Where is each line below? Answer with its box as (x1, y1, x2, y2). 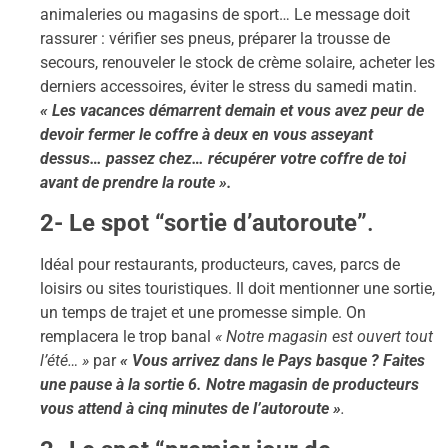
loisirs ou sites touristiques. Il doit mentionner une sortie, (40, 279, 435, 299)
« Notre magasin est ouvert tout (211, 327, 433, 347)
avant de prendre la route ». (40, 172, 232, 192)
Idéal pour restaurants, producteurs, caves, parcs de (40, 255, 400, 275)
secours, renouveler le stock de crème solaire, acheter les (40, 52, 435, 72)
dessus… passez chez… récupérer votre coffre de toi (40, 148, 406, 168)
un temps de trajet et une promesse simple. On (40, 303, 366, 323)
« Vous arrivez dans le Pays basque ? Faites (116, 351, 425, 371)
